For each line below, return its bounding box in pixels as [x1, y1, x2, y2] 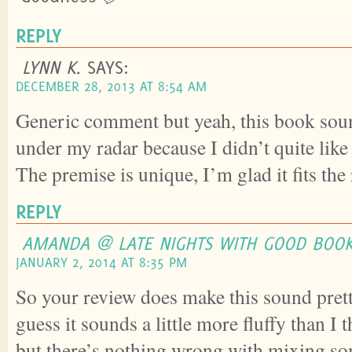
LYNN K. [22, 55, 81, 78]
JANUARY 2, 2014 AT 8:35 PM [16, 253, 187, 270]
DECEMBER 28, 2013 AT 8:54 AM [16, 77, 207, 94]
